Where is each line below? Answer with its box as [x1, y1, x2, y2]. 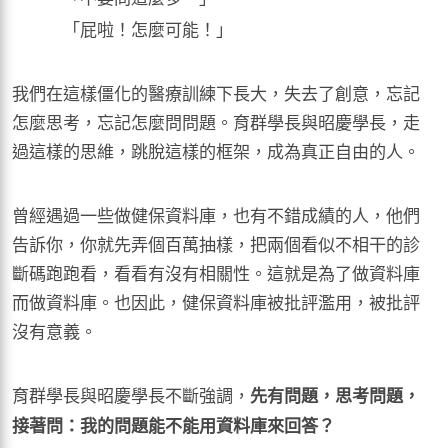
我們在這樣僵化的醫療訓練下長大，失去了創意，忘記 [12, 79, 420, 105]
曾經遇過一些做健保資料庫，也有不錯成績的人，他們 [12, 201, 420, 227]
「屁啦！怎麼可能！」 [63, 15, 234, 41]
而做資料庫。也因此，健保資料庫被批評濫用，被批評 [12, 288, 420, 314]
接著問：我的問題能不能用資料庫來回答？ [12, 412, 335, 437]
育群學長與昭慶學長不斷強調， [12, 381, 250, 407]
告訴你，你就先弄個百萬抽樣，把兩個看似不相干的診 [12, 230, 420, 256]
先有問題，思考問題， [250, 382, 420, 407]
